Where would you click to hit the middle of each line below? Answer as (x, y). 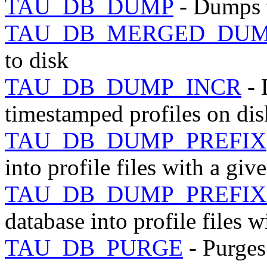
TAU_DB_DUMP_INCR (123, 86)
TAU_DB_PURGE (94, 247)
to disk (37, 60)
